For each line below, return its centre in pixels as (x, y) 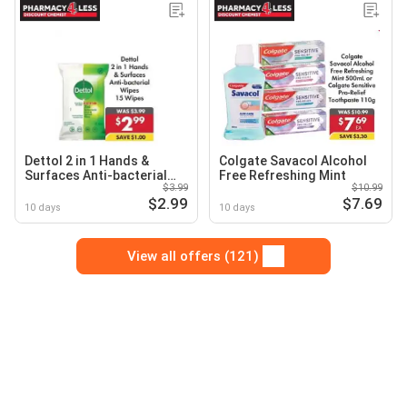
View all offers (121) (193, 257)
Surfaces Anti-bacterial (96, 176)
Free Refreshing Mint (283, 176)
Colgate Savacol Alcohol (293, 161)
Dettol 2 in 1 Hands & (87, 161)
